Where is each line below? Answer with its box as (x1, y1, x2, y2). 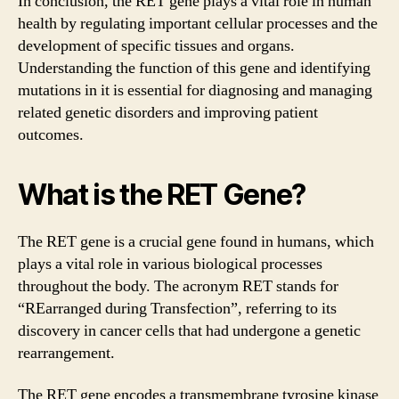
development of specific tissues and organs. (18, 35, 295, 56)
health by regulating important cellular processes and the (18, 12, 378, 34)
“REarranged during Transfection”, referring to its (18, 297, 337, 319)
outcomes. (18, 124, 84, 145)
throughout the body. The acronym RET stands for (18, 275, 338, 297)
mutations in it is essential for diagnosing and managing (18, 79, 372, 101)
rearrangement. (18, 342, 115, 363)
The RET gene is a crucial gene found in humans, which (18, 231, 374, 252)
